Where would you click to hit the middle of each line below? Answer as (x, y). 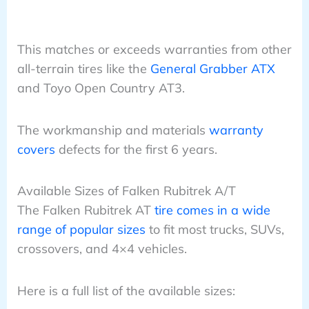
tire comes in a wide (212, 210)
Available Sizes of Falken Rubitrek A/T (126, 191)
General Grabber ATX (212, 69)
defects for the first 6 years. (136, 149)
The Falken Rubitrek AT (86, 210)
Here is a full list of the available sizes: (126, 290)
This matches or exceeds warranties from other (154, 50)
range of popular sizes (81, 230)
